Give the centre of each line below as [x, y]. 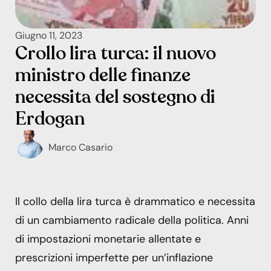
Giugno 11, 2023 [49, 35]
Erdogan [50, 119]
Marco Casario [80, 147]
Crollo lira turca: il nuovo [116, 54]
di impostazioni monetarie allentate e [108, 239]
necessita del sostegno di [115, 97]
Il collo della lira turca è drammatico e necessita [135, 201]
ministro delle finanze [103, 75]
